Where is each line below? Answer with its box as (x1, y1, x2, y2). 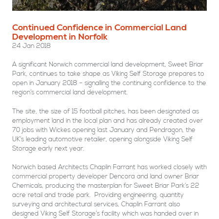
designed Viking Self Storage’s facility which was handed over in (12, 210, 198, 218)
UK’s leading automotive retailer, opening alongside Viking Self (12, 135, 193, 143)
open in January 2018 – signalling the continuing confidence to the (12, 79, 206, 88)
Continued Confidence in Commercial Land (12, 22, 187, 33)
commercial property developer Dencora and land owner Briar (12, 173, 199, 181)
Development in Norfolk (12, 31, 108, 43)
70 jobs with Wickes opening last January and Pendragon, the (12, 126, 196, 134)
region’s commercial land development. (12, 88, 128, 97)
